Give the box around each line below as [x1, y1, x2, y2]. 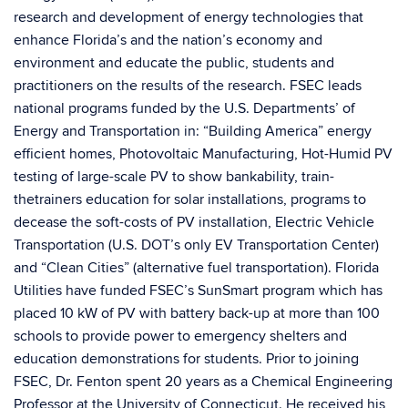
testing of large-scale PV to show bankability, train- [14, 168, 334, 186]
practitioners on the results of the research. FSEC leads [14, 76, 362, 95]
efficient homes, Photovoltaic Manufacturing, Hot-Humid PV [14, 145, 393, 163]
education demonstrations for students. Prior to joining [14, 350, 359, 368]
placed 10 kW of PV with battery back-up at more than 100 [14, 304, 380, 322]
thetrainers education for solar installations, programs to [14, 190, 366, 209]
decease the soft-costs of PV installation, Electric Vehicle [14, 213, 374, 231]
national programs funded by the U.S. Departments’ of [14, 99, 355, 117]
